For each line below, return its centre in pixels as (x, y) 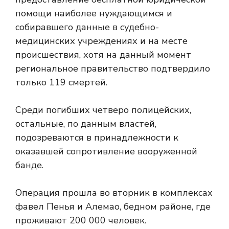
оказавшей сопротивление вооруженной (106, 152)
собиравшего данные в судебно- (87, 27)
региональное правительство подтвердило (113, 69)
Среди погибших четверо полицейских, (103, 110)
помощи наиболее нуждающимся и (94, 14)
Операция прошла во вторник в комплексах (114, 193)
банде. (29, 165)
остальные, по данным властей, (86, 124)
